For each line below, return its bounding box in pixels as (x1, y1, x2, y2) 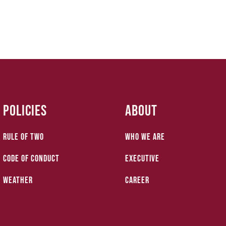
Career (125, 175, 150, 186)
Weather (3, 175, 33, 186)
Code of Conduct (3, 153, 60, 164)
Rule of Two (3, 131, 44, 142)
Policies (3, 101, 47, 120)
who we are (125, 131, 165, 142)
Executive (125, 153, 160, 164)
